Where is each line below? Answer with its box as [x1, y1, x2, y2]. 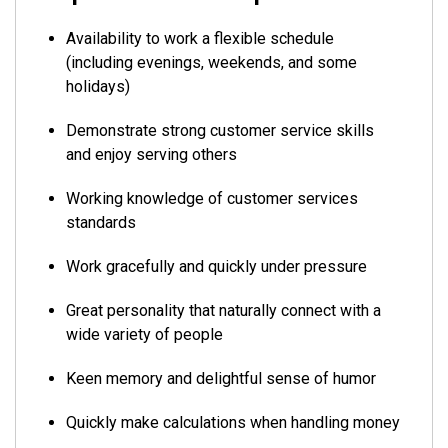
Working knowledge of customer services [66, 189, 358, 208]
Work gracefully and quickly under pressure [66, 257, 367, 276]
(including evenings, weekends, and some [66, 53, 357, 72]
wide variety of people [66, 325, 223, 344]
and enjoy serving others [66, 145, 237, 164]
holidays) [66, 77, 130, 96]
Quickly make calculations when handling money [66, 413, 400, 432]
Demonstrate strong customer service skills [66, 121, 374, 140]
